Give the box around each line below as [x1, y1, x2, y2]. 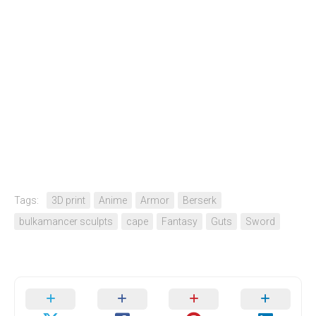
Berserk [183, 195, 217, 206]
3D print [51, 195, 85, 206]
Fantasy [162, 216, 197, 227]
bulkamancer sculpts [19, 216, 113, 227]
